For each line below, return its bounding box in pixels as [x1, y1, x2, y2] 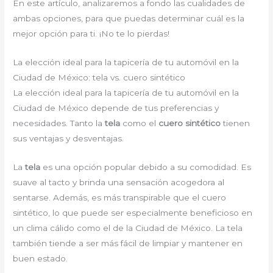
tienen [221, 118, 250, 129]
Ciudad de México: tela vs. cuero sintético [13, 73, 186, 83]
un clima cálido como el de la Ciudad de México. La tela [13, 223, 243, 233]
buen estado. [13, 253, 68, 263]
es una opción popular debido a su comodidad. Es [40, 162, 252, 172]
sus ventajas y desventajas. [13, 133, 124, 144]
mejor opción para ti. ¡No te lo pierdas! [13, 29, 170, 39]
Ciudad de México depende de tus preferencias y [13, 103, 219, 113]
